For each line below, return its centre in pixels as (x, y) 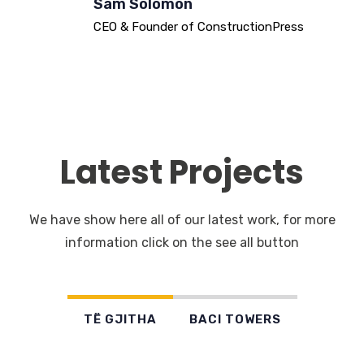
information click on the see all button (182, 243)
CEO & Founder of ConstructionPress (199, 27)
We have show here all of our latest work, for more (182, 220)
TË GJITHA (120, 320)
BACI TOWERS (235, 320)
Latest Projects (182, 173)
